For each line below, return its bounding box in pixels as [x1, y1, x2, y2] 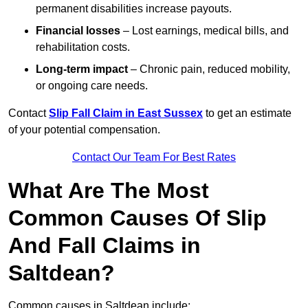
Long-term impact [36, 63, 128, 76]
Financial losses [36, 25, 120, 37]
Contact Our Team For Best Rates [72, 151, 236, 164]
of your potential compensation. [8, 124, 160, 136]
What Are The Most [8, 178, 209, 203]
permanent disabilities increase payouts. [36, 3, 232, 15]
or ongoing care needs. [36, 80, 148, 92]
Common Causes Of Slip [8, 206, 267, 231]
